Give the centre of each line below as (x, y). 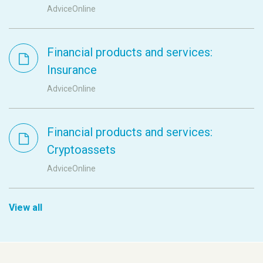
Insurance (72, 70)
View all (26, 207)
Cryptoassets (81, 149)
